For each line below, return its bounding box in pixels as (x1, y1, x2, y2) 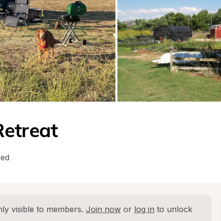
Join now (86, 204, 121, 214)
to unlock (154, 204, 192, 214)
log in (134, 204, 154, 214)
